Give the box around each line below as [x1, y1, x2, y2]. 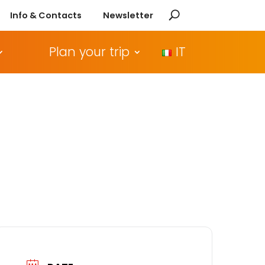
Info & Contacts [10, 9, 82, 21]
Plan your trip [49, 43, 130, 60]
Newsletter [102, 9, 153, 21]
